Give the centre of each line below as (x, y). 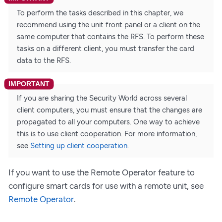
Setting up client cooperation (79, 146)
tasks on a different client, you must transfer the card (106, 48)
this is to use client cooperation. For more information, (107, 134)
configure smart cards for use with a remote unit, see (106, 186)
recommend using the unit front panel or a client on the (109, 25)
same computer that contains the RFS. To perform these (111, 36)
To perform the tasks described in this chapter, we (100, 13)
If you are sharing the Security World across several (102, 98)
